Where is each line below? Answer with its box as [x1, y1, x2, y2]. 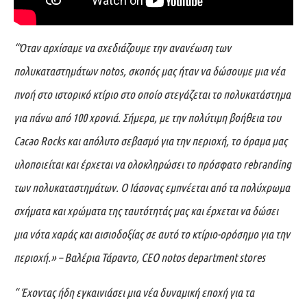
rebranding [243, 158, 291, 171]
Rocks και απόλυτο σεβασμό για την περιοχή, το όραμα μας [40, 134, 287, 148]
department [187, 251, 239, 265]
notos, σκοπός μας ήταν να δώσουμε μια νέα [99, 64, 285, 78]
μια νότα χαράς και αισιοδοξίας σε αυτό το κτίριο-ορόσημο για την [14, 228, 290, 241]
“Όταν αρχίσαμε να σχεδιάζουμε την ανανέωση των [14, 41, 231, 55]
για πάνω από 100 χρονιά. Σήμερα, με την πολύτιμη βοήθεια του [14, 111, 281, 125]
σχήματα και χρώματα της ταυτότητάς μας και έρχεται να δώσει [14, 204, 278, 218]
